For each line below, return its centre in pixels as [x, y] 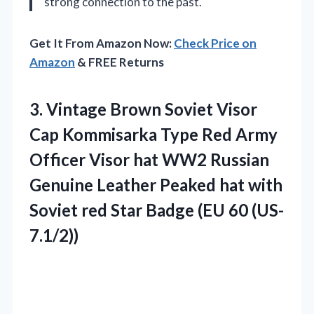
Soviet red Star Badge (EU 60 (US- [157, 210]
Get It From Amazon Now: [102, 43]
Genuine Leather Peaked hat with [156, 184]
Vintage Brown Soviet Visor [152, 109]
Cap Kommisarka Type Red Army [153, 134]
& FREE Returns [120, 62]
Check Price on [215, 43]
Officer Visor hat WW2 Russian [149, 159]
